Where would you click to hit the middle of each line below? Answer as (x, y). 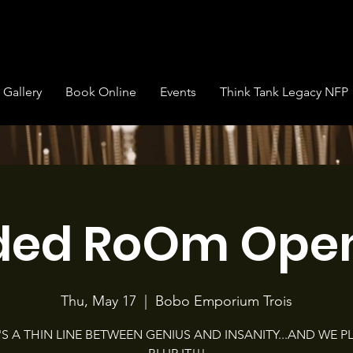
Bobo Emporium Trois (224, 301)
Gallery (22, 91)
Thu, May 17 (98, 301)
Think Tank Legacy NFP (284, 91)
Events (178, 91)
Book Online (101, 91)
